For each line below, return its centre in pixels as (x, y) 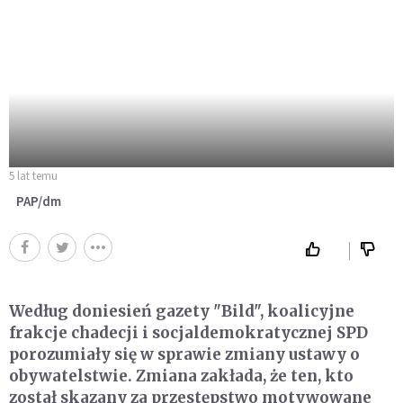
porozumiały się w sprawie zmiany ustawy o (184, 355)
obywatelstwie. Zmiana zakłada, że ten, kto (181, 376)
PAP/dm (39, 201)
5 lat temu (33, 176)
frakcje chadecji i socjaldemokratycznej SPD (188, 333)
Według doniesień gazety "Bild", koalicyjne (182, 312)
